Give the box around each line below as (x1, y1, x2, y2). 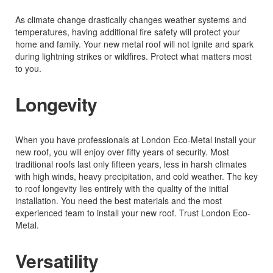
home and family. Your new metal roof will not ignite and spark (15, 38, 253, 51)
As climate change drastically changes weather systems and (15, 13, 247, 26)
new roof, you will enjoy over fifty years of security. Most (15, 146, 229, 158)
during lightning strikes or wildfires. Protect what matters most (15, 50, 252, 63)
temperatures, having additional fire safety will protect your (15, 26, 240, 38)
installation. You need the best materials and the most (15, 194, 222, 207)
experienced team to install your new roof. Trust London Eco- (15, 207, 250, 219)
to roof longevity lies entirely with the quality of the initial (15, 182, 229, 195)
